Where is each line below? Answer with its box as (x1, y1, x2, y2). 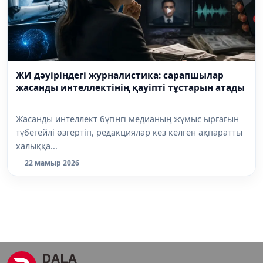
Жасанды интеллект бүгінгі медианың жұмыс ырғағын (16, 113, 239, 124)
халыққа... (16, 140, 58, 151)
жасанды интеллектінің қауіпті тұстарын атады (16, 82, 245, 95)
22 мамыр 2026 (25, 157, 79, 168)
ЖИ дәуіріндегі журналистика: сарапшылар (16, 69, 224, 82)
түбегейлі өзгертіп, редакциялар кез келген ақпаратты (16, 126, 242, 138)
